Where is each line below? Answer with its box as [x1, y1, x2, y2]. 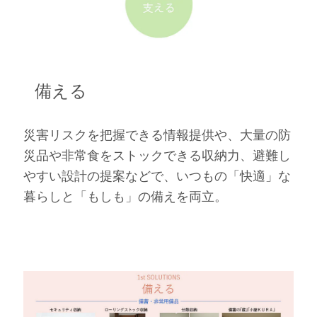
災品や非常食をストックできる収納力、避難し [23, 149, 291, 163]
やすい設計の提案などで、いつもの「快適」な [23, 169, 291, 184]
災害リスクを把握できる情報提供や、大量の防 [23, 128, 291, 143]
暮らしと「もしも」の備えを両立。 [23, 190, 227, 204]
